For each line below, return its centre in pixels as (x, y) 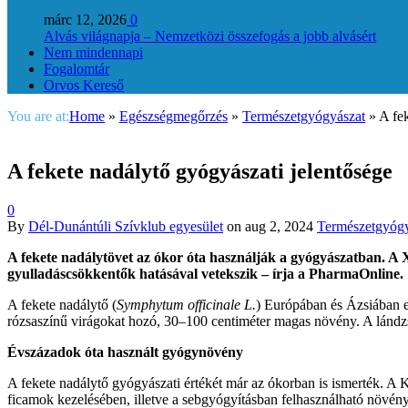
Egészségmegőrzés (173, 117)
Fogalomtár (76, 69)
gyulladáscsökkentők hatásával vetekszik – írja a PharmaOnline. (205, 274)
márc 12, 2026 (85, 20)
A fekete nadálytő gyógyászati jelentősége (200, 172)
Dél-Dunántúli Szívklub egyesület (126, 227)
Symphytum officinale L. (186, 305)
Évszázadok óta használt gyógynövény (125, 352)
